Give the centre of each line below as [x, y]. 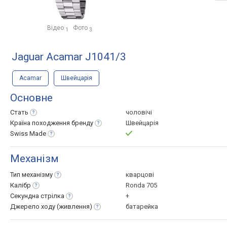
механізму [37, 175]
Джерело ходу [33, 206]
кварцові [140, 175]
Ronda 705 [141, 185]
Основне [31, 98]
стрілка [52, 196]
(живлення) [74, 206]
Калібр [21, 185]
